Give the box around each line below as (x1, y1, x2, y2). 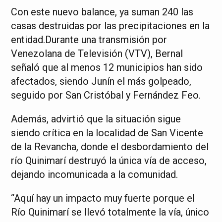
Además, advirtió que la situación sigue (11, 112, 181, 125)
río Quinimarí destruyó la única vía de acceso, (11, 154, 207, 166)
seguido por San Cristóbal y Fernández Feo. (11, 89, 201, 101)
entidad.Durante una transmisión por (11, 33, 167, 46)
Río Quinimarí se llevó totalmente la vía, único (11, 206, 210, 218)
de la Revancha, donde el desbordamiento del (11, 140, 209, 153)
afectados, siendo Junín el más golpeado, (11, 75, 192, 87)
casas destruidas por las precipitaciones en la (11, 19, 210, 32)
